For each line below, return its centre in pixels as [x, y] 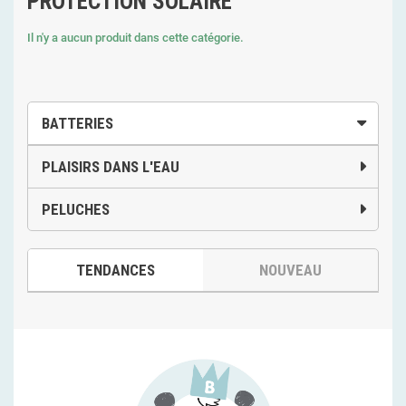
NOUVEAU [290, 270]
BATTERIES [77, 123]
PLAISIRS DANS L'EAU [111, 166]
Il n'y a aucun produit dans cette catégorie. [135, 37]
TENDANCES [116, 270]
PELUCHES [76, 209]
